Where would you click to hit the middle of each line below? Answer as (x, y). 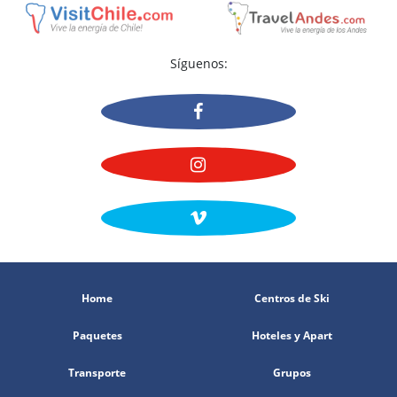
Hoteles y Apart (292, 336)
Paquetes (97, 336)
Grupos (292, 373)
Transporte (97, 373)
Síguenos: (198, 64)
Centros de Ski (292, 299)
